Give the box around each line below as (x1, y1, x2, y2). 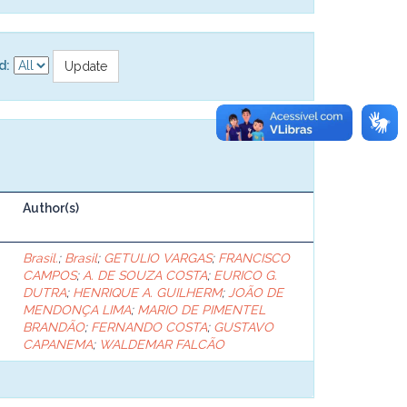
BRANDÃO (23, 319, 84, 334)
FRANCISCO (218, 250, 290, 265)
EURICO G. (213, 267, 277, 283)
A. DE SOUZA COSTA (83, 267, 207, 283)
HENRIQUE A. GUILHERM (73, 284, 222, 300)
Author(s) (23, 200, 79, 215)
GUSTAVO (213, 319, 273, 334)
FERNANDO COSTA (91, 319, 207, 334)
